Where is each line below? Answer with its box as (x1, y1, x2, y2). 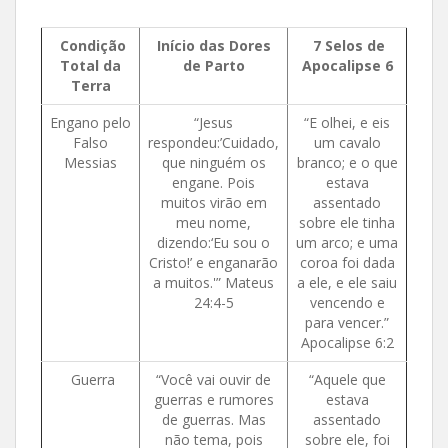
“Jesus (194, 112, 233, 132)
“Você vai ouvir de (156, 369, 271, 389)
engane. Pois (172, 172, 255, 192)
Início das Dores (156, 35, 271, 55)
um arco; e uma (296, 232, 398, 252)
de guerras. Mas (161, 409, 266, 429)
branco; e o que (296, 152, 398, 172)
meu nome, (176, 212, 251, 232)
